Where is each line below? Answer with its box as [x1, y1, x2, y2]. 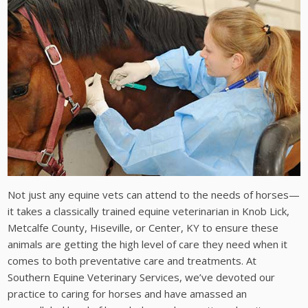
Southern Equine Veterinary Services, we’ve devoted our [8, 269, 276, 284]
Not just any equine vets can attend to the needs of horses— [8, 187, 300, 201]
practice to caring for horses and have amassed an [8, 286, 247, 300]
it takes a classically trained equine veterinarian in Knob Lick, [8, 203, 290, 218]
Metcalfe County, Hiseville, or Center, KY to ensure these [8, 220, 279, 234]
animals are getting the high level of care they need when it [8, 236, 288, 251]
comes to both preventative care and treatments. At [8, 253, 257, 267]
